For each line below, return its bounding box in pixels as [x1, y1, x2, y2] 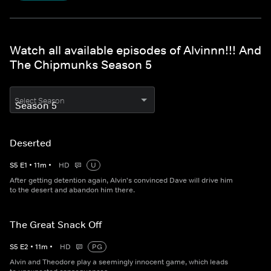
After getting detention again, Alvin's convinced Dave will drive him [10, 175, 233, 186]
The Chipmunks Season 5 [10, 57, 152, 73]
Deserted [10, 137, 51, 149]
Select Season [15, 96, 65, 106]
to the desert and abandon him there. [10, 185, 135, 195]
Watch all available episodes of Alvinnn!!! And [10, 43, 261, 58]
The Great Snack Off [10, 218, 102, 231]
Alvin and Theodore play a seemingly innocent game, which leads [10, 257, 228, 267]
